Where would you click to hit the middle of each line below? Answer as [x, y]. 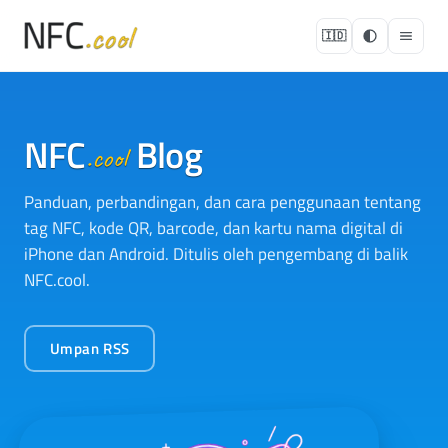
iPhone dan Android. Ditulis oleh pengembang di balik [216, 254]
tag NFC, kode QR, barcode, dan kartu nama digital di [213, 228]
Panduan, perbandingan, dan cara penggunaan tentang [222, 202]
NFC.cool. [57, 280]
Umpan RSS [89, 348]
